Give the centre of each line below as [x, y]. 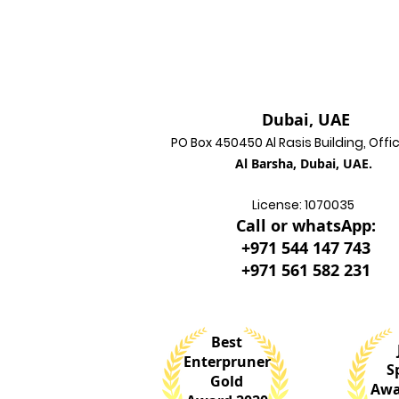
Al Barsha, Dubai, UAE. [305, 163]
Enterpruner [227, 362]
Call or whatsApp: [305, 226]
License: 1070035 [304, 205]
